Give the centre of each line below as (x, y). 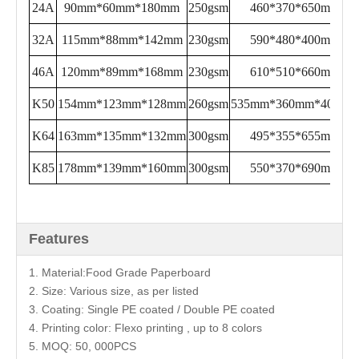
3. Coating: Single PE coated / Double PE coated (152, 309)
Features (59, 239)
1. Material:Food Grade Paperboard (120, 272)
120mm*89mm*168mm (122, 72)
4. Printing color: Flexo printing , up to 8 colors (145, 328)
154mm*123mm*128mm (122, 104)
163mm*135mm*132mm (122, 136)
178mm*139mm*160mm (122, 168)
